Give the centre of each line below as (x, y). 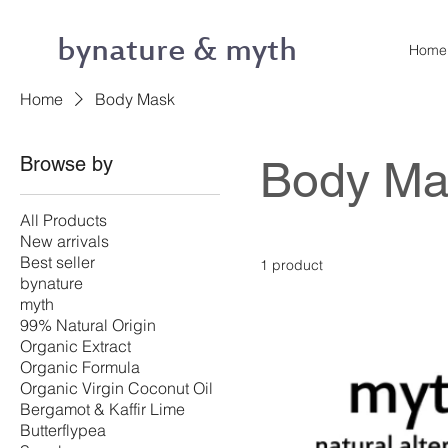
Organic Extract (75, 346)
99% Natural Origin (88, 325)
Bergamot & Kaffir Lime (102, 409)
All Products (63, 220)
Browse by (66, 164)
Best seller (57, 262)
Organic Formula (80, 367)
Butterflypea (63, 430)
